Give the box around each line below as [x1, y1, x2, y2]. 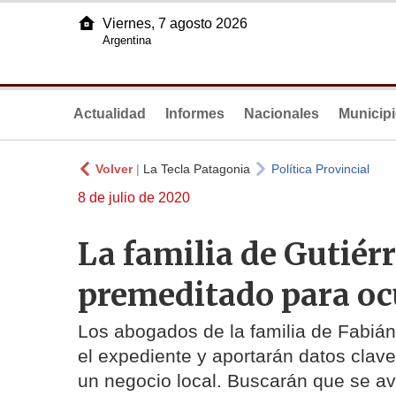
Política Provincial [271, 162, 369, 176]
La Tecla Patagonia [143, 162, 250, 176]
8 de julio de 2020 [78, 190, 190, 205]
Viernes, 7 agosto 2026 [103, 16, 247, 31]
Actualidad [73, 106, 146, 121]
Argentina [103, 34, 151, 47]
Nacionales [244, 106, 319, 121]
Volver [95, 162, 133, 176]
